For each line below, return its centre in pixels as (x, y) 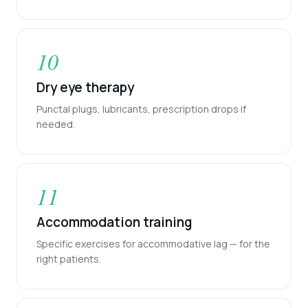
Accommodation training (114, 222)
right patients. (69, 259)
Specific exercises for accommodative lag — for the (153, 244)
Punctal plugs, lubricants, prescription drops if (141, 109)
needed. (56, 124)
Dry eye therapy (85, 88)
